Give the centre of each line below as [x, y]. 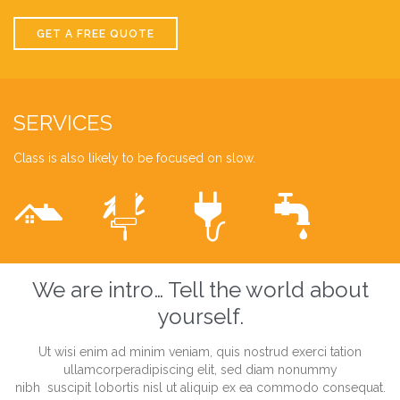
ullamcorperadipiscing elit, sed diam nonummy [200, 369]
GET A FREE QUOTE [96, 33]
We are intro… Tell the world [171, 289]
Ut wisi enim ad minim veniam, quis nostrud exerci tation [200, 351]
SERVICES [63, 122]
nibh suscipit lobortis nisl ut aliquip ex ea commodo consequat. [200, 387]
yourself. [200, 316]
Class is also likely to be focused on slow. [134, 158]
